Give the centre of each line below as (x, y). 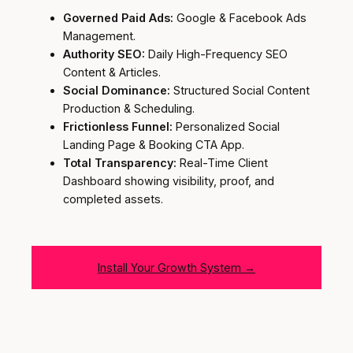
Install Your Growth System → (176, 267)
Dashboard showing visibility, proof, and (169, 180)
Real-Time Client (222, 162)
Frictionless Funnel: (118, 126)
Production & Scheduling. (129, 108)
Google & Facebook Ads (240, 17)
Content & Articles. (112, 72)
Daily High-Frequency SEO (216, 54)
